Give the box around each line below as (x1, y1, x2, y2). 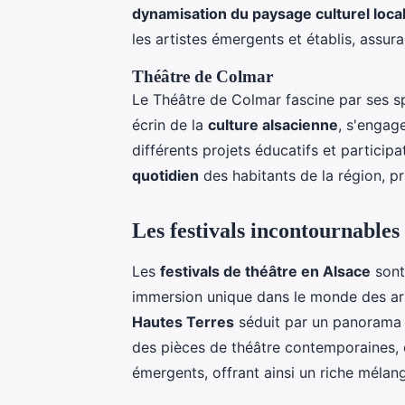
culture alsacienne (208, 115, 338, 134)
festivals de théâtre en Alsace (160, 261, 371, 280)
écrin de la (132, 115, 208, 134)
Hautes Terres (132, 312, 234, 331)
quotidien (132, 165, 199, 184)
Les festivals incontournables (132, 218, 400, 242)
